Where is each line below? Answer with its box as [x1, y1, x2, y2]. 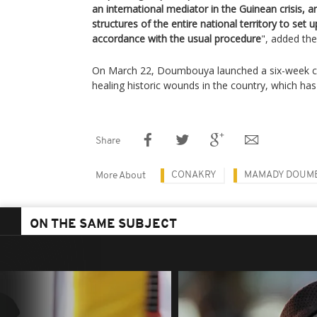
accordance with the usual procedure [92, 32, 261, 45]
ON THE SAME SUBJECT [30, 218, 177, 231]
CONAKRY [171, 170, 217, 180]
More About [96, 171, 146, 181]
